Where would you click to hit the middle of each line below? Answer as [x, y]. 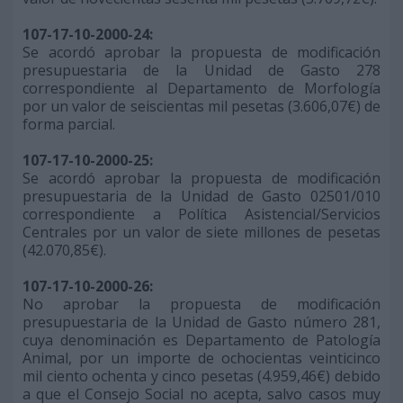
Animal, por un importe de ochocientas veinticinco [201, 358]
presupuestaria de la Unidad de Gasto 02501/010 [201, 196]
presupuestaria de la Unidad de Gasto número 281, [201, 322]
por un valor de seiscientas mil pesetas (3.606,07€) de [201, 106]
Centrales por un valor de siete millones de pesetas [201, 232]
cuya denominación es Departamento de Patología [201, 340]
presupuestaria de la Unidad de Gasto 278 [201, 70]
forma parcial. [69, 124]
